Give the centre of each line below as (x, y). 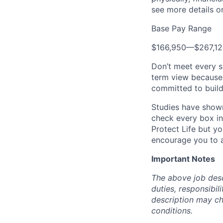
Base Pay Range (181, 28)
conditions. (172, 211)
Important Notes (183, 159)
